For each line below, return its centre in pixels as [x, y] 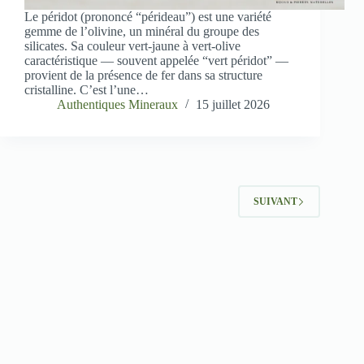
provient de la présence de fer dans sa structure [143, 76]
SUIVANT [276, 201]
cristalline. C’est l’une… [87, 90]
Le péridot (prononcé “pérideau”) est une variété [148, 17]
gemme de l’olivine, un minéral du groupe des [142, 32]
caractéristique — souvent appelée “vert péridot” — [156, 61]
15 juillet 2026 [233, 105]
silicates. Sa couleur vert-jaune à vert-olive [132, 46]
